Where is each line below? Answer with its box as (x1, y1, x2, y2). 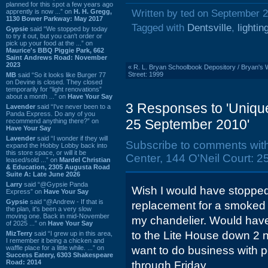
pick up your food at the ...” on (6, 39, 93, 47)
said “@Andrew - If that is (28, 197, 103, 205)
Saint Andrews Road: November (6, 53, 107, 61)
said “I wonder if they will (35, 134, 108, 142)
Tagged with (132, 22, 187, 33)
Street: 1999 (128, 71, 163, 78)
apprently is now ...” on (6, 7, 74, 15)
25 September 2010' (126, 117, 249, 132)
